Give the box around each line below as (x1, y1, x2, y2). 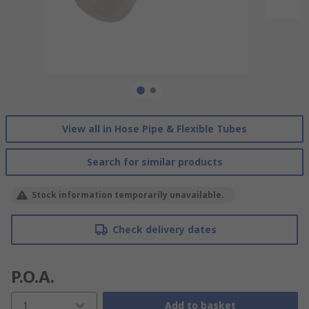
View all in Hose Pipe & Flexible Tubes (62, 121, 247, 135)
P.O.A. (11, 264, 54, 288)
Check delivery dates (112, 222, 217, 236)
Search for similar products (86, 154, 223, 168)
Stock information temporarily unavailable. (32, 188, 224, 201)
